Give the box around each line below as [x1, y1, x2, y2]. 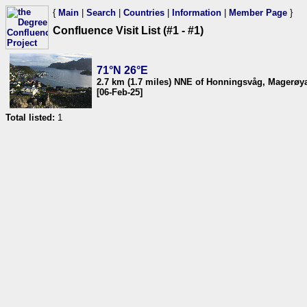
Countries [123, 8, 164, 18]
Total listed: [5, 112, 55, 123]
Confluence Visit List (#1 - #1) [53, 25, 204, 36]
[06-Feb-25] [97, 87, 143, 97]
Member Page [229, 8, 287, 18]
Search [86, 8, 116, 18]
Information [172, 8, 221, 18]
